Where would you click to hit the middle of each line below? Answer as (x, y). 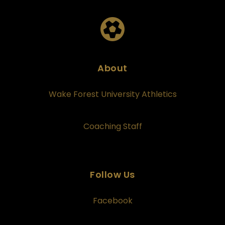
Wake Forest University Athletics (113, 94)
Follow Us (113, 175)
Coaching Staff (113, 127)
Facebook (113, 201)
